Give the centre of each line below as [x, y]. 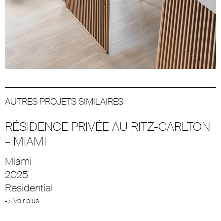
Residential [29, 188]
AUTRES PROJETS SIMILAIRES [64, 101]
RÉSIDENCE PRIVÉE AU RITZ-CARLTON [108, 126]
